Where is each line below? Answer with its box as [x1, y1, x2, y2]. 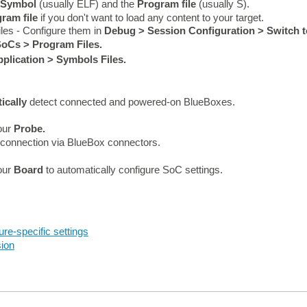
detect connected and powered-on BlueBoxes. [26, 95, 235, 108]
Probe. [13, 123, 45, 135]
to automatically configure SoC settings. [42, 163, 223, 175]
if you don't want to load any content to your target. [37, 11, 264, 23]
